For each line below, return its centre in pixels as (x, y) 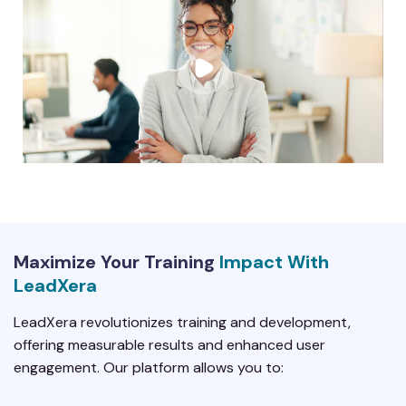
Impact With (274, 262)
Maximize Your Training (116, 262)
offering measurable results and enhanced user (169, 345)
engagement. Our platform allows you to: (149, 368)
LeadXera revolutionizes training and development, (182, 323)
